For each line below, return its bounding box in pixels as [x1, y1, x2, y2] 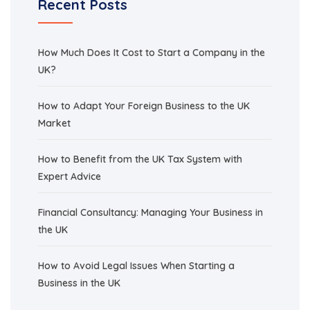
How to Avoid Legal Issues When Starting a [38, 259, 235, 272]
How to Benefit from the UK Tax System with [38, 153, 242, 165]
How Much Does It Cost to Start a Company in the [38, 46, 265, 59]
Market [38, 117, 71, 129]
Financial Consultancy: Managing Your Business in [38, 206, 263, 219]
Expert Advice [38, 170, 101, 183]
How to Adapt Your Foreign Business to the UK [38, 100, 250, 112]
